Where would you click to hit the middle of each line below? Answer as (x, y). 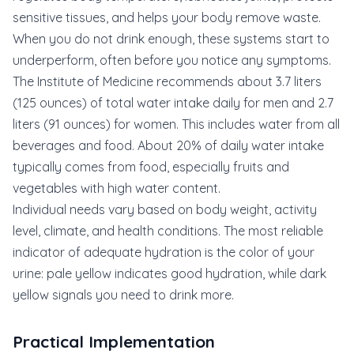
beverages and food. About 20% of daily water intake (168, 145)
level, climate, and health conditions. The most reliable (168, 231)
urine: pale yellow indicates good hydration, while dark (169, 273)
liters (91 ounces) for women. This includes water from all (176, 124)
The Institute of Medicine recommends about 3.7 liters (167, 81)
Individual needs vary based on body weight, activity (165, 209)
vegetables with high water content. (117, 188)
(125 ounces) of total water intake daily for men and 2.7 (173, 103)
